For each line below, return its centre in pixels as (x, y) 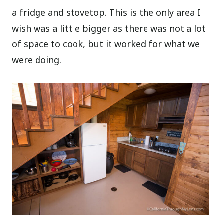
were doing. (37, 60)
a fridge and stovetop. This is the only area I (107, 13)
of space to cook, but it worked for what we (106, 44)
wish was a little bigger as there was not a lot (109, 28)
